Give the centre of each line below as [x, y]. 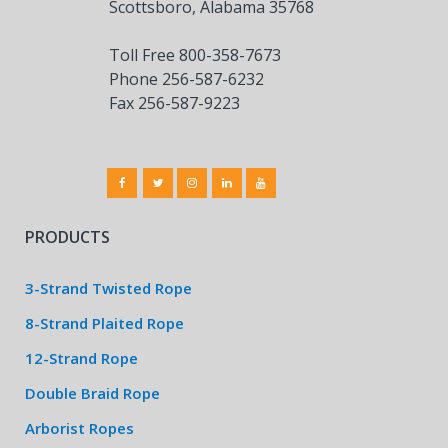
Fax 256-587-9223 [174, 102]
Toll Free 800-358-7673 [195, 54]
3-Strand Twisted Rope [108, 288]
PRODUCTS [67, 237]
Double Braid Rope [92, 393]
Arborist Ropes [79, 428]
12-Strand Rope [81, 358]
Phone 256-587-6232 [186, 78]
